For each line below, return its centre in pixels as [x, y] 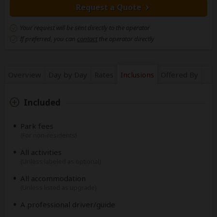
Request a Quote [108, 7]
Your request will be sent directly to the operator [85, 28]
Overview [24, 75]
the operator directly [126, 39]
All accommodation [53, 178]
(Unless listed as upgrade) [59, 187]
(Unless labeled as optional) [61, 161]
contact [87, 39]
